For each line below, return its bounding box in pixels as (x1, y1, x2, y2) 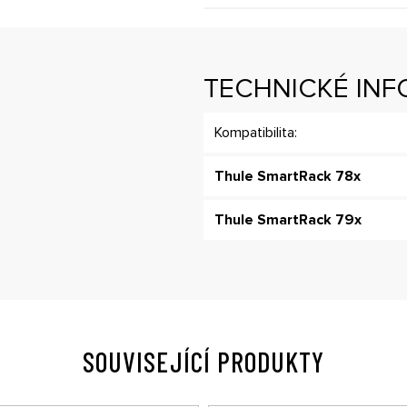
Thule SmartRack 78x (214, 167, 361, 186)
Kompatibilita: (214, 124, 297, 143)
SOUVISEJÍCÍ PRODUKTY (83, 345, 324, 379)
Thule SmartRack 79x (214, 211, 362, 230)
